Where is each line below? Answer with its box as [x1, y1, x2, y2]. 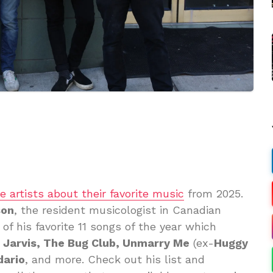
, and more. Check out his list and [25, 252, 205, 266]
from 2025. [184, 186, 243, 200]
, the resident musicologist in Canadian [14, 203, 221, 216]
